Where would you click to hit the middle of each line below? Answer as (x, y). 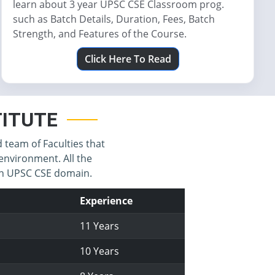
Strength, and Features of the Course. (100, 34)
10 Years (100, 251)
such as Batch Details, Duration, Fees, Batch (114, 19)
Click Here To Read (128, 59)
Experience (107, 201)
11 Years (100, 226)
